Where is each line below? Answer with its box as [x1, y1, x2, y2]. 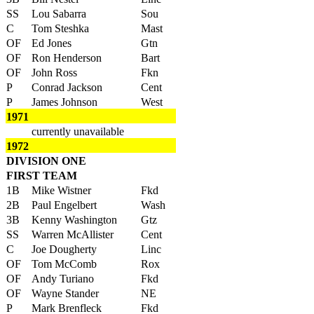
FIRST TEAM [6, 170, 77, 182]
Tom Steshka [32, 22, 89, 34]
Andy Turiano [32, 273, 94, 285]
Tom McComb [32, 258, 97, 270]
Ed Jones [32, 37, 71, 49]
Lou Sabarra [32, 8, 86, 20]
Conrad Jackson [32, 81, 102, 93]
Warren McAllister [32, 228, 114, 240]
